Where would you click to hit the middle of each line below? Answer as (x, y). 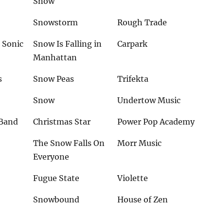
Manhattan (55, 58)
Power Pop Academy (156, 122)
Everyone (51, 157)
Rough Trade (142, 23)
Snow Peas (54, 79)
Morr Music (140, 143)
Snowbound (56, 200)
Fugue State (56, 178)
